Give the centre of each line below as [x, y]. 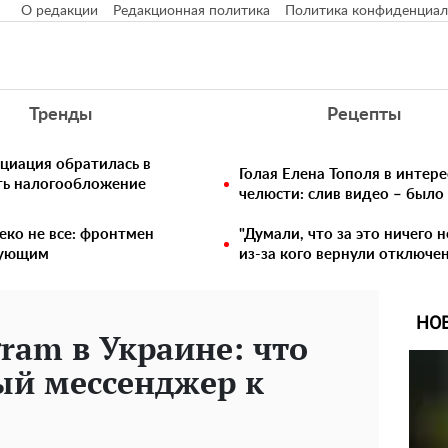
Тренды [60, 115]
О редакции [59, 11]
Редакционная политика [191, 11]
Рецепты [364, 115]
